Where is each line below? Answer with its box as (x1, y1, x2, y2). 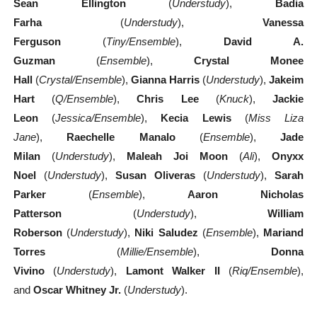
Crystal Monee (194, 55, 304, 67)
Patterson (13, 208, 62, 219)
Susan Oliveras (115, 170, 195, 181)
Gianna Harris (127, 74, 200, 86)
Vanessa (263, 17, 304, 28)
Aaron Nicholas (188, 189, 304, 200)
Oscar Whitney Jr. (33, 284, 124, 296)
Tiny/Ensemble (105, 36, 175, 47)
